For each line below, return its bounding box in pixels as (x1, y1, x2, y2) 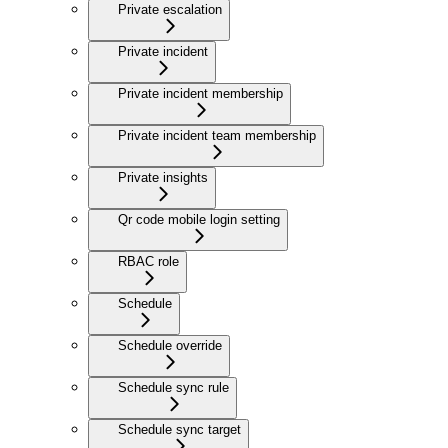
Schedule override (118, 338, 222, 354)
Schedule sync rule (118, 380, 229, 396)
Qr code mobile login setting (118, 212, 280, 228)
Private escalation (118, 2, 222, 18)
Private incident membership (118, 86, 283, 102)
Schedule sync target (118, 422, 241, 438)
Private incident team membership (118, 128, 316, 144)
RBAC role (118, 254, 179, 270)
